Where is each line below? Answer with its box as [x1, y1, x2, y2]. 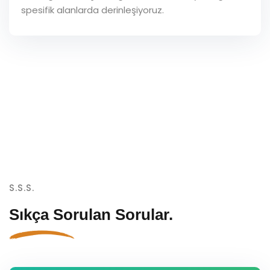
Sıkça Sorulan [9, 206, 115, 224]
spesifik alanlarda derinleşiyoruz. [21, 4, 164, 16]
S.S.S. [9, 181, 34, 194]
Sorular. [115, 206, 173, 224]
